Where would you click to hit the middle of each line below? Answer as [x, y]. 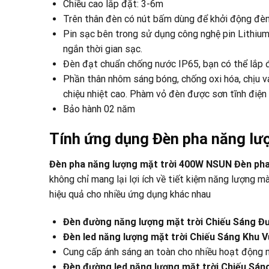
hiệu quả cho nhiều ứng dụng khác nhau [130, 195]
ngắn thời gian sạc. [103, 49]
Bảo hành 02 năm [99, 109]
